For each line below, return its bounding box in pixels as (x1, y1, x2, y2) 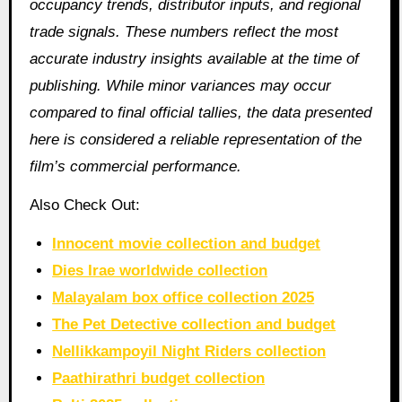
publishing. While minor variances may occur (29, 77, 331, 95)
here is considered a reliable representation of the (29, 131, 362, 149)
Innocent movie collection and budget (52, 235, 321, 253)
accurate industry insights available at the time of (29, 50, 359, 68)
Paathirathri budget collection (52, 370, 266, 388)
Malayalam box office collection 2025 (52, 289, 315, 307)
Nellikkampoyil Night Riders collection (52, 343, 327, 361)
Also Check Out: (29, 197, 140, 214)
